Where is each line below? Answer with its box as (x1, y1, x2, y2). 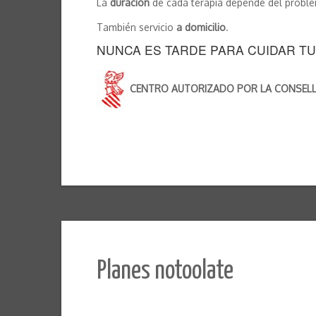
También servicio (97, 21, 176, 34)
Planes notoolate (97, 259, 233, 285)
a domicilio (176, 21, 226, 34)
